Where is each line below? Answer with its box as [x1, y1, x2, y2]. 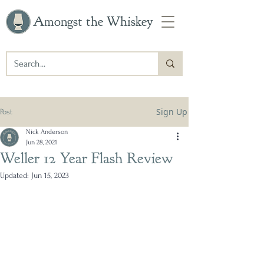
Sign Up [156, 106, 187, 117]
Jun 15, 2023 [31, 171, 69, 180]
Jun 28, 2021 [26, 138, 57, 146]
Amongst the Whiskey [33, 13, 153, 30]
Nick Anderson [26, 128, 68, 136]
